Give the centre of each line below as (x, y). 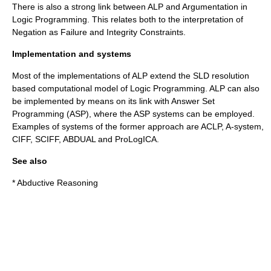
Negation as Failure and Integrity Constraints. (99, 32)
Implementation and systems (72, 54)
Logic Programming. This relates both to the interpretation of (128, 19)
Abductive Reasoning (57, 183)
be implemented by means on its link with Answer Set (113, 101)
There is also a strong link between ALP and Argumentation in (130, 7)
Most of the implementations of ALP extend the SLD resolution (131, 76)
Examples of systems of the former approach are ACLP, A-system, (138, 126)
